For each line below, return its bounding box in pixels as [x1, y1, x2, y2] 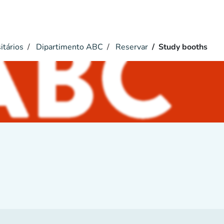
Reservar [113, 41, 148, 52]
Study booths [158, 41, 207, 52]
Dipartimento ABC [34, 41, 103, 52]
